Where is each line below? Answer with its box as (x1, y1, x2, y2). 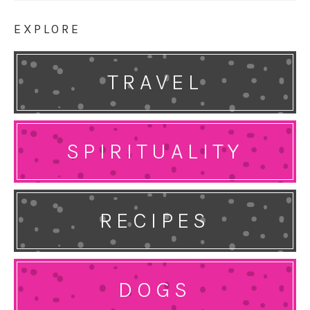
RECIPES (100, 208, 210, 234)
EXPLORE (14, 21, 81, 37)
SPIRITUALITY (66, 138, 244, 165)
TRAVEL (107, 69, 203, 95)
